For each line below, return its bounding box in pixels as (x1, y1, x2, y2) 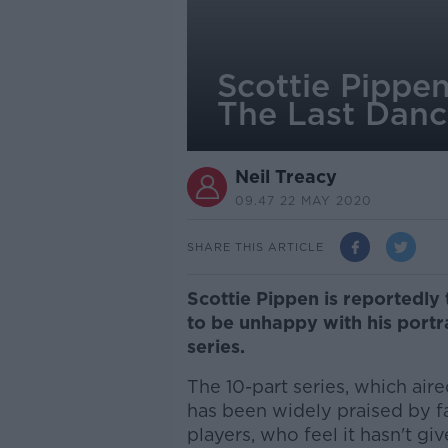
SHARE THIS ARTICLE (186, 239, 324, 254)
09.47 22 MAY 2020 (234, 193, 372, 208)
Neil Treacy (234, 166, 337, 187)
